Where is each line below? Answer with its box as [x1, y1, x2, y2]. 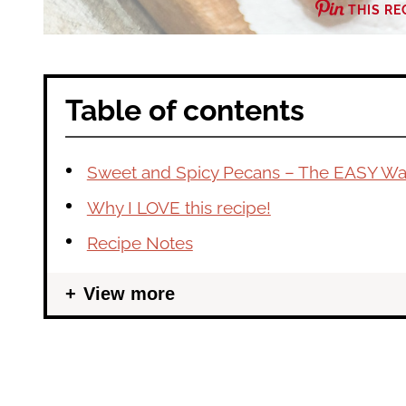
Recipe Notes [86, 232, 193, 253]
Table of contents [65, 92, 304, 127]
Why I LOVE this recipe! [86, 197, 271, 217]
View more [83, 283, 175, 304]
